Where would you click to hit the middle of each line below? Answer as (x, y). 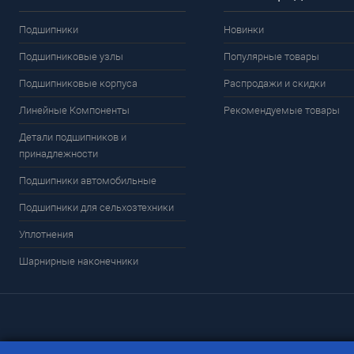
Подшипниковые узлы (71, 57)
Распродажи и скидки (275, 84)
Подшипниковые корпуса (78, 84)
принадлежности (58, 154)
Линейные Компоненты (74, 111)
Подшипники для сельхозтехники (96, 208)
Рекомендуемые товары (282, 111)
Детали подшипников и (73, 137)
